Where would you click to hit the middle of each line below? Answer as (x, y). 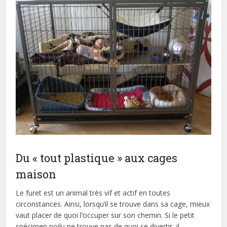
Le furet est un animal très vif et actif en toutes (93, 193)
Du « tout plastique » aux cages (97, 158)
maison (36, 174)
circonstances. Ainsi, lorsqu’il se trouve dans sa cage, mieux (113, 204)
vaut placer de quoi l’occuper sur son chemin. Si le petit (105, 215)
